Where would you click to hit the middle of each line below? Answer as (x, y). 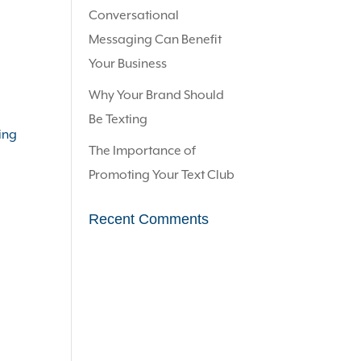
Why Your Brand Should (157, 95)
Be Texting (118, 120)
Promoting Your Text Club (162, 175)
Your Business (128, 64)
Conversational (134, 16)
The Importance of (143, 151)
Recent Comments (149, 219)
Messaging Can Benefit (156, 40)
